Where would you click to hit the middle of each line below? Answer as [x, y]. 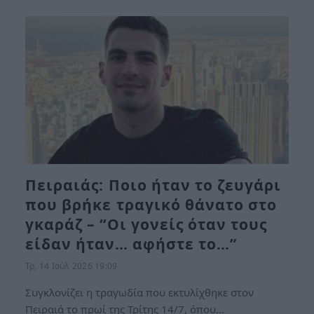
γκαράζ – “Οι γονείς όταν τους [146, 224]
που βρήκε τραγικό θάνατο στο [151, 205]
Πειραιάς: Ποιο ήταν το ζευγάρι [153, 185]
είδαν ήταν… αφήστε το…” [131, 244]
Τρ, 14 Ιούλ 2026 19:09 [71, 266]
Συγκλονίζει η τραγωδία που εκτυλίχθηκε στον [139, 292]
